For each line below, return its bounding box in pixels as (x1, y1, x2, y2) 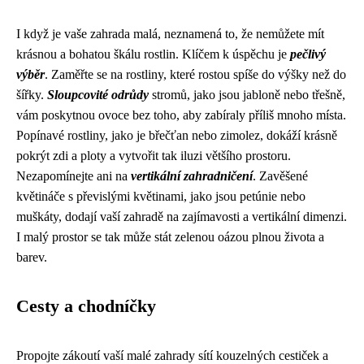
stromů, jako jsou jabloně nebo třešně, (149, 88, 345, 102)
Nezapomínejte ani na (16, 169, 131, 183)
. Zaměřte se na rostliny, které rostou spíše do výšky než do (45, 67, 346, 81)
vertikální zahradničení (131, 169, 253, 183)
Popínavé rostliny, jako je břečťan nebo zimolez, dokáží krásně (16, 128, 337, 142)
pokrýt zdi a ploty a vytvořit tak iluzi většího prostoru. (16, 149, 291, 162)
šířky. (16, 88, 47, 102)
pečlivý (290, 47, 326, 61)
